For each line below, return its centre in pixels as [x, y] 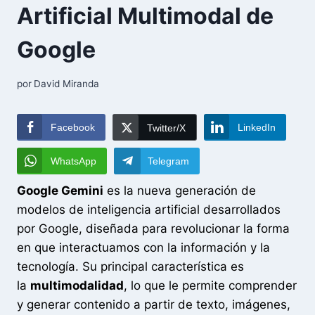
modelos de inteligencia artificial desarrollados [149, 209]
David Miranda [67, 83]
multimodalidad [77, 285]
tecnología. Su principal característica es [130, 266]
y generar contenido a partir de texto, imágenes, [154, 304]
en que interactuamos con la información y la [143, 247]
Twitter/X [166, 128]
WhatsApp [73, 161]
